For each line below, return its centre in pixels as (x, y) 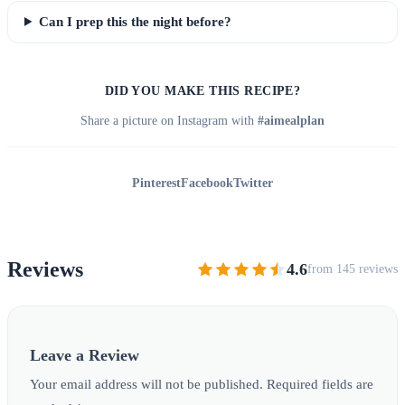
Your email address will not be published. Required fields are (202, 384)
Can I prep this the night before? (135, 21)
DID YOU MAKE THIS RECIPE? (202, 90)
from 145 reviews (353, 269)
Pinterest (156, 183)
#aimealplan (291, 120)
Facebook (207, 183)
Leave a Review (85, 355)
